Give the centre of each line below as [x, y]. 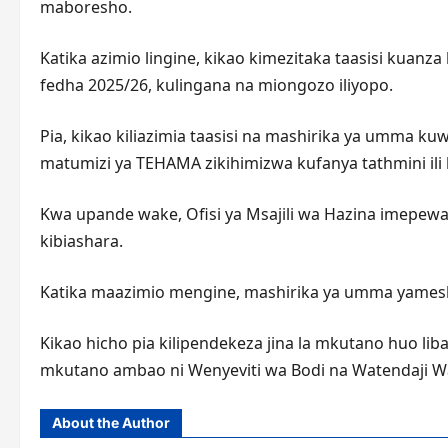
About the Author [111, 422]
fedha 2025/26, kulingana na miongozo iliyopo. [216, 85]
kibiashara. [81, 241]
